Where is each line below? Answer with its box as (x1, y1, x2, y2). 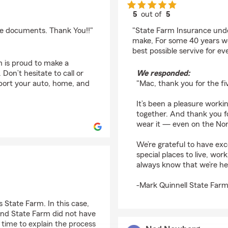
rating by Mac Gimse (151, 19, 223, 27)
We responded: (136, 69, 190, 77)
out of (139, 10, 166, 18)
